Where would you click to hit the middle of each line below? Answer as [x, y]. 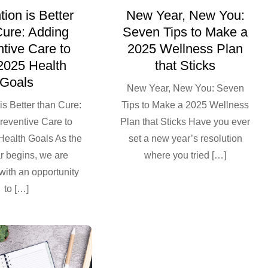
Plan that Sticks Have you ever [185, 122]
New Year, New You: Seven [185, 89]
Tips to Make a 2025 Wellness [185, 105]
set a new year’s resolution [185, 139]
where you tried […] [185, 156]
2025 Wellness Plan [185, 49]
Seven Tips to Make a [185, 32]
